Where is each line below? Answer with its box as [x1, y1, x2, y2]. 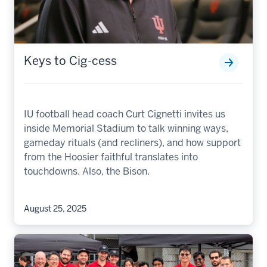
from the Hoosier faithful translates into [24, 150, 198, 163]
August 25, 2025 [24, 203, 86, 214]
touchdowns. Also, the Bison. [24, 164, 150, 178]
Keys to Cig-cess [24, 52, 117, 69]
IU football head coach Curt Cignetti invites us [24, 107, 225, 120]
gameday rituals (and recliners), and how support [24, 136, 241, 149]
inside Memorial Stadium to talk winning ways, [24, 122, 228, 135]
